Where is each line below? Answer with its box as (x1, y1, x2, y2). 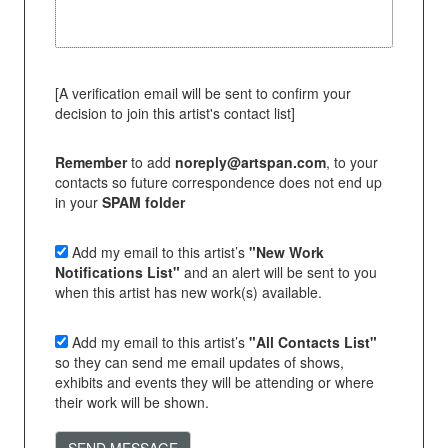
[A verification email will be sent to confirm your (54, 82, 351, 103)
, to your (325, 151, 378, 172)
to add (126, 151, 175, 172)
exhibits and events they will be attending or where (54, 371, 374, 392)
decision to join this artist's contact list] (54, 102, 295, 123)
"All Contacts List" (248, 331, 377, 352)
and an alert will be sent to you (179, 261, 377, 282)
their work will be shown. (54, 391, 209, 412)
